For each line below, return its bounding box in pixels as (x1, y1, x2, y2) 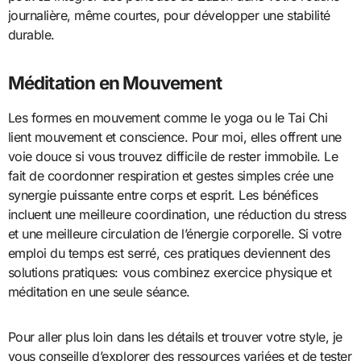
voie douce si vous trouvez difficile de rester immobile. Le (7, 147, 338, 164)
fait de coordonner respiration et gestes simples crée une (7, 167, 334, 184)
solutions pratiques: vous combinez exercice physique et (7, 263, 332, 280)
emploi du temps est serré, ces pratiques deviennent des (7, 244, 330, 261)
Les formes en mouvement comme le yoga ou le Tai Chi (7, 109, 328, 126)
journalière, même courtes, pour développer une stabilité (7, 6, 330, 23)
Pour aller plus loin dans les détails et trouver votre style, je (7, 328, 342, 345)
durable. (7, 26, 55, 43)
